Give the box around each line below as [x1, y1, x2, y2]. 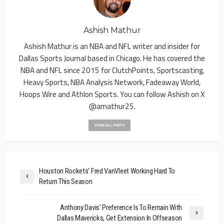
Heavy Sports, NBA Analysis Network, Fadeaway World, [23, 76, 200, 88]
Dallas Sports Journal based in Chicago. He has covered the [19, 52, 205, 64]
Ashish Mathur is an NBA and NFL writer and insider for [24, 40, 200, 52]
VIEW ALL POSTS [94, 122, 124, 128]
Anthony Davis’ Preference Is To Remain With [59, 203, 182, 212]
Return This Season [39, 177, 92, 186]
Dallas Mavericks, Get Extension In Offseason [57, 213, 182, 223]
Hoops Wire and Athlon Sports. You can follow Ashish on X [19, 88, 204, 100]
